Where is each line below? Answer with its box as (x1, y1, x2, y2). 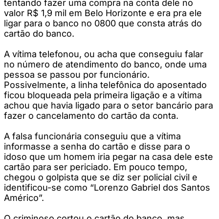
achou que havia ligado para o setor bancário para (4, 100, 213, 110)
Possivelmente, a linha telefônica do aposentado (4, 79, 207, 90)
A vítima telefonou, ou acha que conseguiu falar (4, 48, 203, 59)
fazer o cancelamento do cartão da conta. (4, 110, 178, 121)
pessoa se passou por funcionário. (4, 69, 150, 80)
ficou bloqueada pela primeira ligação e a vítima (4, 89, 202, 100)
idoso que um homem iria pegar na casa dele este (4, 151, 213, 162)
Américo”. (4, 192, 44, 203)
